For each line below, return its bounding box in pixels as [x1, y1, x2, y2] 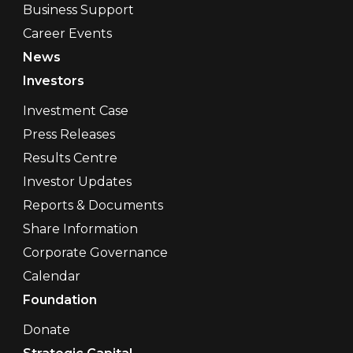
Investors [22, 73, 84, 89]
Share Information [22, 221, 138, 237]
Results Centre [22, 150, 117, 166]
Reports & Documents [22, 198, 163, 214]
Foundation [22, 292, 97, 308]
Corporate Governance [22, 245, 168, 261]
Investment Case [22, 103, 128, 119]
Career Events [22, 26, 112, 42]
